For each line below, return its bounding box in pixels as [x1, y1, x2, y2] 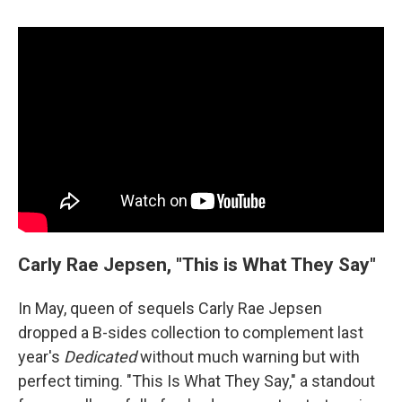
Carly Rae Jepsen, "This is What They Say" [18, 253, 376, 276]
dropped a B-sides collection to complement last [18, 323, 363, 343]
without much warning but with [136, 347, 360, 367]
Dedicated [64, 347, 136, 367]
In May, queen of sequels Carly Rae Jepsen [18, 299, 322, 319]
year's [18, 347, 64, 367]
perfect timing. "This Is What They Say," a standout [18, 371, 375, 391]
